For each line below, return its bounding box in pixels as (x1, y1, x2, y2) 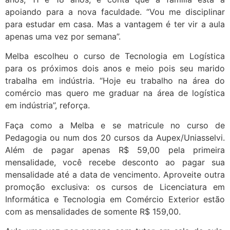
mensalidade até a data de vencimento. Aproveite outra (5, 169, 225, 180)
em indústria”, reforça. (5, 100, 92, 111)
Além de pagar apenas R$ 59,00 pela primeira (5, 144, 225, 155)
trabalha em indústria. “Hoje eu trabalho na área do (5, 75, 225, 86)
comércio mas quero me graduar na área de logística (5, 88, 225, 99)
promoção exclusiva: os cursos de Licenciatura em (5, 181, 225, 192)
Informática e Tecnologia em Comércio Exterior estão (5, 194, 225, 204)
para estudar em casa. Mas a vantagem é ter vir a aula (5, 19, 225, 30)
